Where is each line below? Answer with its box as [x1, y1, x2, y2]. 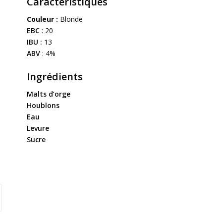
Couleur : [27, 14, 58, 24]
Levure [27, 123, 50, 133]
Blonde [58, 14, 83, 24]
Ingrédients [27, 69, 83, 83]
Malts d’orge [27, 89, 73, 99]
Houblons [27, 100, 62, 110]
